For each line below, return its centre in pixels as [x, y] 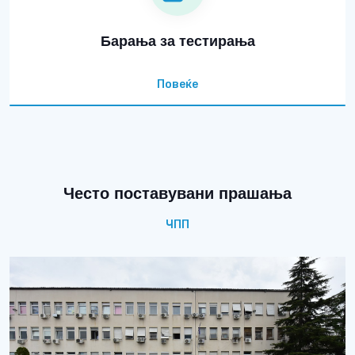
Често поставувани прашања [177, 194]
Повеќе [177, 85]
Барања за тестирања [177, 42]
